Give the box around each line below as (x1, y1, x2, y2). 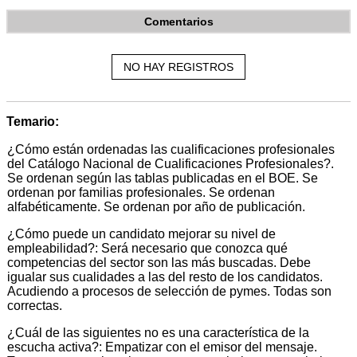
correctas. (7, 298, 62, 312)
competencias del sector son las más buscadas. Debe (7, 255, 311, 269)
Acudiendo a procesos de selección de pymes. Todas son (7, 284, 331, 298)
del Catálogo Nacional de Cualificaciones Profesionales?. (7, 156, 334, 171)
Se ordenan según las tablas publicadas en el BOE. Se (7, 171, 318, 185)
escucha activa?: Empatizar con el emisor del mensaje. (7, 339, 317, 354)
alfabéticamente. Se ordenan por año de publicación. (7, 199, 305, 214)
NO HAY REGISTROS (124, 60, 233, 73)
